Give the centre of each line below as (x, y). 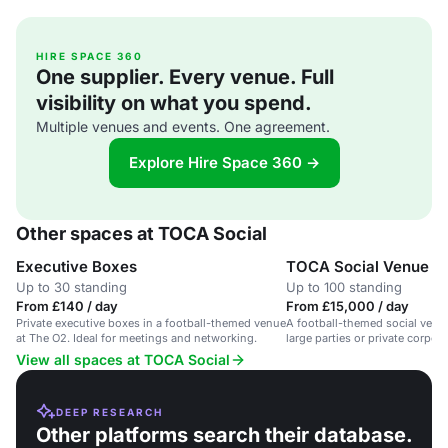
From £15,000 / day (347, 306)
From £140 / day (67, 306)
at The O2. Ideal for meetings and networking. (136, 338)
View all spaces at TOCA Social (123, 359)
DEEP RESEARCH (109, 411)
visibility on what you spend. (174, 103)
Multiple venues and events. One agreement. (183, 126)
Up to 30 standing (71, 287)
